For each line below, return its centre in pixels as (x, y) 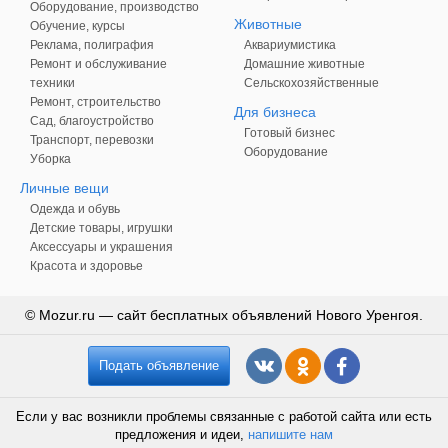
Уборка (50, 159)
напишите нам (290, 434)
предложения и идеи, (181, 434)
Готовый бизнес (289, 133)
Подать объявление (159, 365)
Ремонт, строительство (95, 102)
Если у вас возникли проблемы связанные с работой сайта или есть (224, 416)
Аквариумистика (290, 45)
